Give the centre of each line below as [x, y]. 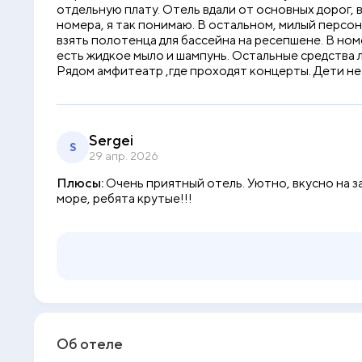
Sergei [111, 140]
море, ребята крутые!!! [124, 198]
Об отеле [90, 344]
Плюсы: [80, 183]
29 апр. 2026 [124, 156]
